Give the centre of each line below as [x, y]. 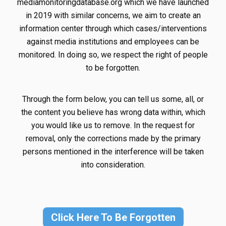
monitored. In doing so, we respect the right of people [113, 55]
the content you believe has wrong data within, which [113, 112]
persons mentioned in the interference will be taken [113, 152]
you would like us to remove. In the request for [113, 125]
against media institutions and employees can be [113, 42]
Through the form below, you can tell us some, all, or [113, 99]
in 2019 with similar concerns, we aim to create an [113, 15]
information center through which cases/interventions [113, 29]
